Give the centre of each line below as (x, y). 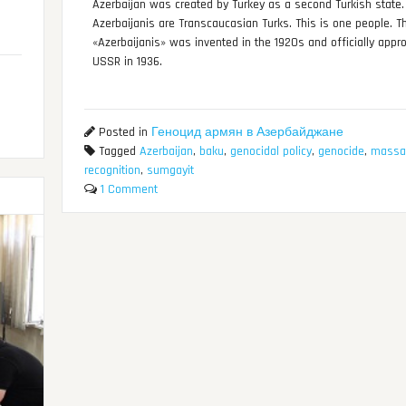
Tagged (117, 152)
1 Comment (129, 190)
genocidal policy (271, 152)
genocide (341, 152)
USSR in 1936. (128, 62)
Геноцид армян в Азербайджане (247, 133)
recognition (112, 171)
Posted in (123, 133)
